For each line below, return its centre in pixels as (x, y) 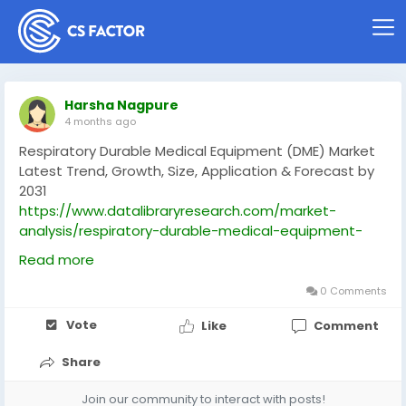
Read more (57, 260)
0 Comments (352, 291)
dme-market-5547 (84, 251)
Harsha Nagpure (121, 105)
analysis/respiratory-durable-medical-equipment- (191, 231)
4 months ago (100, 121)
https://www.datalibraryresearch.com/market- (178, 211)
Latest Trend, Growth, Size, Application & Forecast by (197, 171)
